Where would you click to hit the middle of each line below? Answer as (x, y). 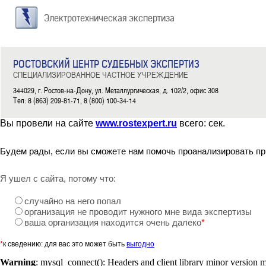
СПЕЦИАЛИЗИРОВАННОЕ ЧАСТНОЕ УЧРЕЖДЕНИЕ (101, 75)
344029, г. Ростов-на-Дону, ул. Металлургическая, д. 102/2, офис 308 (116, 90)
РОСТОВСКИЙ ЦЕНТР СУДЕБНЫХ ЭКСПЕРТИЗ (106, 64)
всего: (193, 123)
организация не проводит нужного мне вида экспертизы (138, 212)
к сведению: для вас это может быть (65, 244)
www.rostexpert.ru (136, 123)
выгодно (140, 244)
